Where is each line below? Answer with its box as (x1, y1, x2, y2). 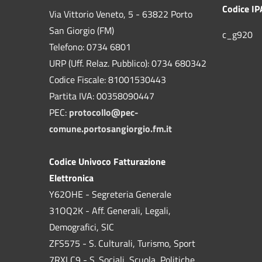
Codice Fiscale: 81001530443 (49, 73, 166, 87)
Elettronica (49, 171, 94, 185)
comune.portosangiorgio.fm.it (49, 122, 172, 136)
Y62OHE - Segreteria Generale (49, 187, 171, 201)
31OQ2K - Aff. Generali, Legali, (49, 204, 171, 218)
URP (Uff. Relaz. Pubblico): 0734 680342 (49, 56, 206, 70)
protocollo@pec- (69, 105, 139, 119)
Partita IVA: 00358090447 (49, 89, 154, 103)
